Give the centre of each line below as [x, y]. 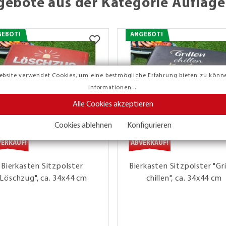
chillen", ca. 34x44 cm [184, 178]
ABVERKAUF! [150, 143]
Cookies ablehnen [83, 126]
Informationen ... [113, 88]
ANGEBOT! [146, 34]
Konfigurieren [149, 126]
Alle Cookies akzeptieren [113, 105]
